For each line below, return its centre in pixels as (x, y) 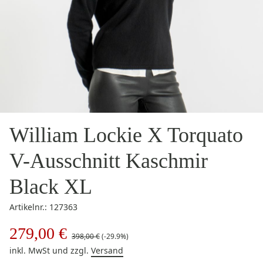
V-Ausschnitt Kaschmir (109, 161)
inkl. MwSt (31, 250)
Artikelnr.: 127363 (43, 207)
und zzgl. (72, 250)
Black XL (51, 187)
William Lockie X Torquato (126, 135)
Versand (107, 250)
